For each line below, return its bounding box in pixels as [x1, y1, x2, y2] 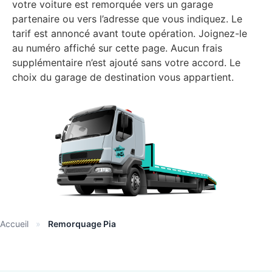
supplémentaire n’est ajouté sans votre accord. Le [12, 56, 240, 69]
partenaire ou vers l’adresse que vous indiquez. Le [12, 12, 242, 25]
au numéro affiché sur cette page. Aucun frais [12, 41, 222, 54]
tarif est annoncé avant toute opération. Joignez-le [12, 27, 247, 39]
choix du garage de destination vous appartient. [12, 70, 234, 83]
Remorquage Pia [48, 218, 116, 229]
